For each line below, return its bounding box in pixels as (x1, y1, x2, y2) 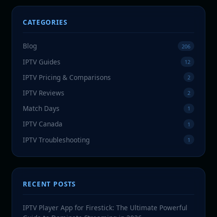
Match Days (23, 104, 60, 113)
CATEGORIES (23, 17, 67, 27)
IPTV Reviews (23, 88, 65, 97)
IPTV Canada (23, 119, 63, 129)
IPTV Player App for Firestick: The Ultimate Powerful (23, 203, 188, 213)
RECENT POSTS (23, 179, 76, 189)
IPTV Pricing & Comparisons (23, 72, 111, 82)
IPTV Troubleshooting (23, 135, 90, 144)
